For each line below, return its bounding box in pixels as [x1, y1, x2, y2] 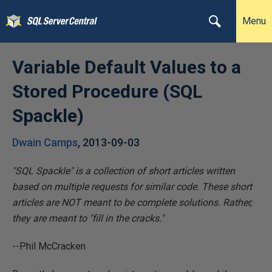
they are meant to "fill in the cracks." [12, 212, 164, 224]
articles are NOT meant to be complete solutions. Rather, [12, 197, 252, 208]
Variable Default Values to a [12, 56, 241, 78]
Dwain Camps [12, 136, 78, 149]
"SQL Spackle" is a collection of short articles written [12, 165, 235, 177]
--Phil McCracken [12, 240, 86, 252]
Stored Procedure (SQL [12, 81, 202, 102]
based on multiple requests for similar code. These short [12, 181, 252, 192]
